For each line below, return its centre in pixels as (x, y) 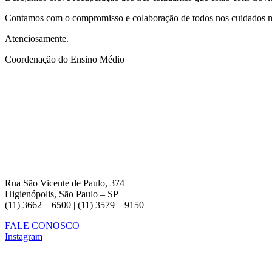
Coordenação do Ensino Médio (65, 59)
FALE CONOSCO (42, 225)
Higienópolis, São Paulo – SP (62, 194)
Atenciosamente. (37, 38)
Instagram (24, 236)
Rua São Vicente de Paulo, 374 (65, 183)
